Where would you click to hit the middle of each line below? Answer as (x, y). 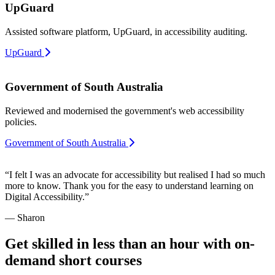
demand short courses (73, 261)
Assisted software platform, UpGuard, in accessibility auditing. (126, 31)
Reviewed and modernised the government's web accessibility (125, 111)
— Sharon (25, 218)
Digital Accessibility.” (47, 197)
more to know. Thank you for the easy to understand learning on (129, 186)
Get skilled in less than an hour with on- (130, 244)
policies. (21, 122)
